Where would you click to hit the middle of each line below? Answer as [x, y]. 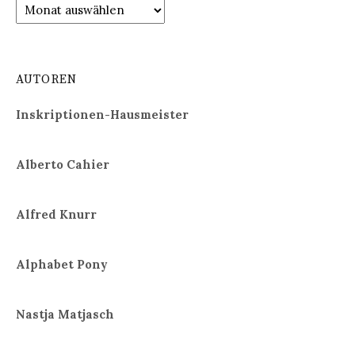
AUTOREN [47, 80]
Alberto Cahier [63, 165]
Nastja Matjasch [65, 314]
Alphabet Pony [62, 265]
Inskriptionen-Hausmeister [102, 115]
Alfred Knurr [56, 215]
